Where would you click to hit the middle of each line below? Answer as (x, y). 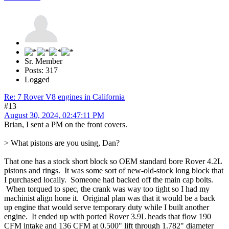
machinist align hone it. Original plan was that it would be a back (110, 198)
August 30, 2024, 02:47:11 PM (54, 116)
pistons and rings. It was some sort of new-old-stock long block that (114, 171)
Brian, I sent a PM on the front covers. (66, 125)
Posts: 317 (41, 71)
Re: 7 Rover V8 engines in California (64, 97)
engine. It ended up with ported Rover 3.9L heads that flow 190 (108, 217)
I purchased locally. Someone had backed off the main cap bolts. (109, 180)
